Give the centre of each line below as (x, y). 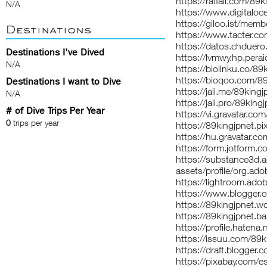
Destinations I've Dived (55, 52)
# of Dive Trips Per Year (55, 111)
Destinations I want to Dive (63, 81)
